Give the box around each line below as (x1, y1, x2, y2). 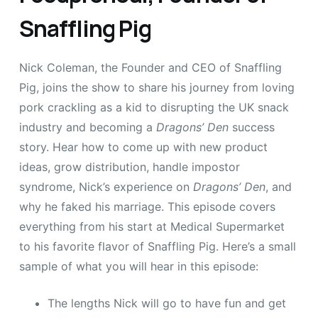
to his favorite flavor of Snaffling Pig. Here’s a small (18, 238, 296, 253)
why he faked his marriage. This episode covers (18, 199, 275, 214)
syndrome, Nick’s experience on (18, 179, 193, 194)
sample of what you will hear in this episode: (18, 258, 258, 273)
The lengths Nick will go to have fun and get (47, 295, 286, 310)
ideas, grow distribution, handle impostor (18, 159, 240, 174)
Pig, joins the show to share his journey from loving (18, 79, 295, 94)
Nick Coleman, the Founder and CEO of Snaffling (18, 60, 282, 75)
